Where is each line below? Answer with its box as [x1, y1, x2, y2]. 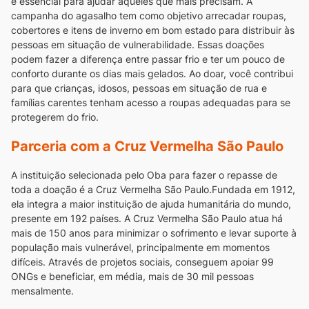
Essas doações [197, 39, 264, 51]
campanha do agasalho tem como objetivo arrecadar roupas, [11, 10, 286, 22]
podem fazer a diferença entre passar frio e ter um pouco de [11, 53, 285, 66]
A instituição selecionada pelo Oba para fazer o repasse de [11, 169, 277, 181]
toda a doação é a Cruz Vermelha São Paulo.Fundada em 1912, [11, 183, 295, 196]
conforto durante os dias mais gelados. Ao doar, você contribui [11, 68, 293, 80]
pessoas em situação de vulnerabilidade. [11, 39, 195, 51]
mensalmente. [11, 285, 74, 297]
